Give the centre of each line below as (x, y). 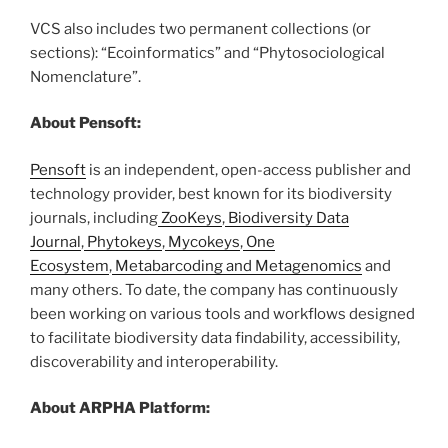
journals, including (94, 217)
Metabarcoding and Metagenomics (237, 265)
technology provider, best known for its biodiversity (211, 193)
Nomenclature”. (87, 76)
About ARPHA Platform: (120, 408)
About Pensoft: (85, 123)
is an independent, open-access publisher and (248, 169)
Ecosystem (69, 265)
